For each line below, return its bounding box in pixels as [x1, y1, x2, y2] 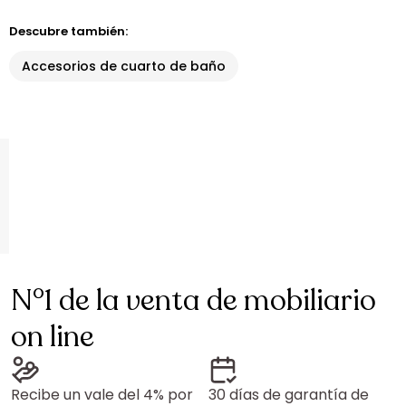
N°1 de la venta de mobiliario [11, 281, 376, 321]
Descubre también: [9, 23, 128, 40]
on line [11, 317, 94, 357]
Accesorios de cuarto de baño [22, 57, 226, 75]
